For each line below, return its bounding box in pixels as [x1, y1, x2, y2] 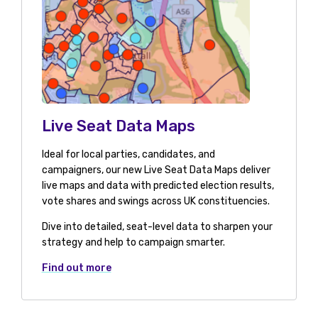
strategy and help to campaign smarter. [41, 236, 225, 248]
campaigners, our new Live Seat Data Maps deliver [41, 164, 270, 176]
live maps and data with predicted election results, [41, 180, 274, 192]
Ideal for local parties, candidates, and [41, 148, 215, 160]
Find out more [41, 262, 111, 274]
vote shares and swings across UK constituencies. [41, 195, 270, 207]
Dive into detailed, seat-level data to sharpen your [41, 221, 273, 233]
